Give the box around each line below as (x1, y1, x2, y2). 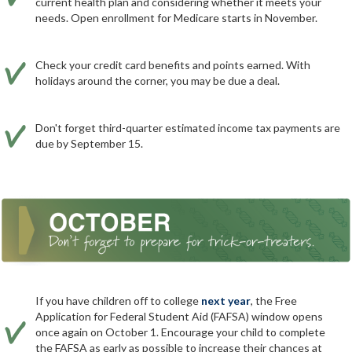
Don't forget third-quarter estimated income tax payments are (35, 121, 340, 135)
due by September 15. (35, 137, 143, 151)
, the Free (251, 293, 297, 307)
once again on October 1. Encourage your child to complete (35, 324, 325, 339)
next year (201, 293, 251, 307)
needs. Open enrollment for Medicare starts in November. (35, 11, 317, 25)
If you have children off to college (35, 293, 201, 307)
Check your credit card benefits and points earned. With (35, 58, 310, 72)
